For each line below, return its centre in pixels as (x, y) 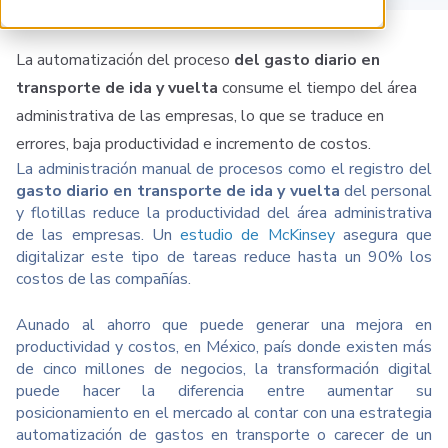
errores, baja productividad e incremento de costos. (193, 144)
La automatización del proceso (125, 60)
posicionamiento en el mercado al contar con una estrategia (224, 413)
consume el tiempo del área (319, 88)
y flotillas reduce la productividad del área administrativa (224, 213)
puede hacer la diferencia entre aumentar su (224, 391)
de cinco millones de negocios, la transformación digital (224, 369)
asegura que (383, 235)
